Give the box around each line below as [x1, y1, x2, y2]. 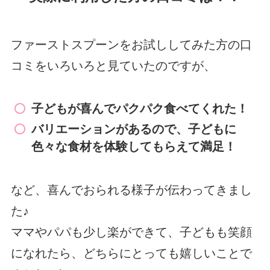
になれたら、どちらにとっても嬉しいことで [10, 246, 252, 260]
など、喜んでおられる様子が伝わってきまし [10, 183, 252, 196]
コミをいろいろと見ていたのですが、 [10, 58, 216, 72]
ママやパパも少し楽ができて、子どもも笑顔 [10, 225, 252, 239]
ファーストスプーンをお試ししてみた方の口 [10, 37, 252, 51]
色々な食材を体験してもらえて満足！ [31, 140, 237, 154]
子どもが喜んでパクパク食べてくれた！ [31, 102, 249, 116]
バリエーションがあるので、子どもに [31, 122, 237, 136]
